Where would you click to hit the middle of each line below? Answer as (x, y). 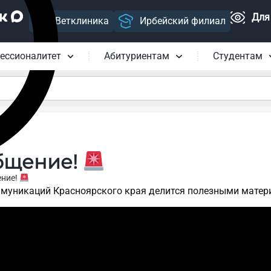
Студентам (237, 56)
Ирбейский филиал (182, 21)
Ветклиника (82, 21)
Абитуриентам (137, 56)
